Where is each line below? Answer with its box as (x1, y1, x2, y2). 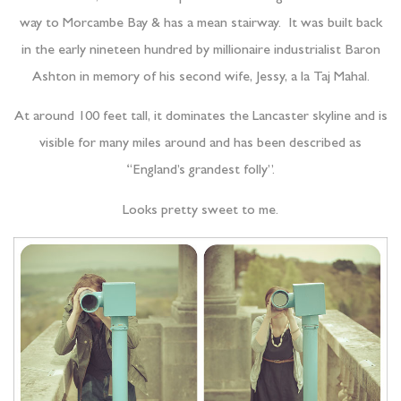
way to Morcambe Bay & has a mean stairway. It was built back (19, 16, 382, 31)
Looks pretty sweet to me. (123, 203, 278, 218)
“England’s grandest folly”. (126, 164, 275, 179)
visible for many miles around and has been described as (39, 137, 362, 152)
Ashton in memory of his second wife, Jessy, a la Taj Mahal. (31, 70, 370, 85)
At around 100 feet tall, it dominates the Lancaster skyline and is (13, 110, 388, 125)
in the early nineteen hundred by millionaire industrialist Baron (21, 43, 380, 58)
